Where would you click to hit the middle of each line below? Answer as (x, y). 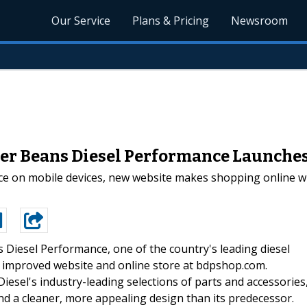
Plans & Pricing (171, 21)
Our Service (81, 21)
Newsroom (260, 21)
